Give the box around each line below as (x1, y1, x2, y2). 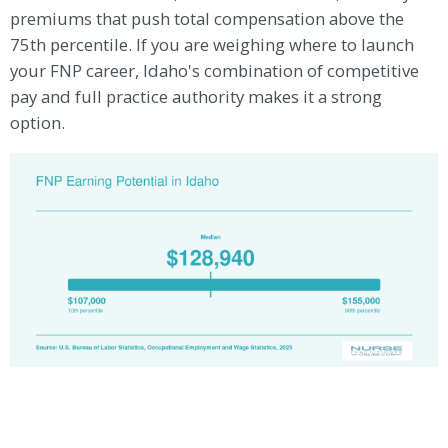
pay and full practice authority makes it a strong (10, 84, 383, 108)
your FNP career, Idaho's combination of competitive (10, 58, 420, 82)
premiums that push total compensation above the (10, 6, 405, 30)
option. (10, 110, 66, 134)
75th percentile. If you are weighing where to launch (10, 32, 415, 56)
